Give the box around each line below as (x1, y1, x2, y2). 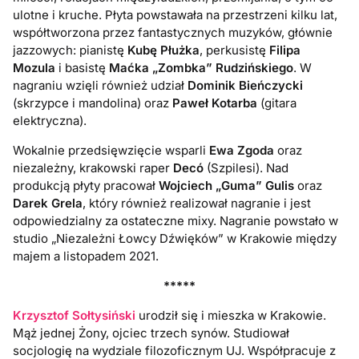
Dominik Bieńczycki (188, 77, 304, 93)
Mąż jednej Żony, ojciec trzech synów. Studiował (13, 325, 290, 341)
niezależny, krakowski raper (13, 159, 174, 175)
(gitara (257, 95, 297, 111)
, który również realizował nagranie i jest (83, 195, 312, 211)
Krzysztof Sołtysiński (13, 307, 136, 323)
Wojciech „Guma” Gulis (159, 177, 295, 193)
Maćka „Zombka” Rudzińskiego (109, 59, 294, 75)
